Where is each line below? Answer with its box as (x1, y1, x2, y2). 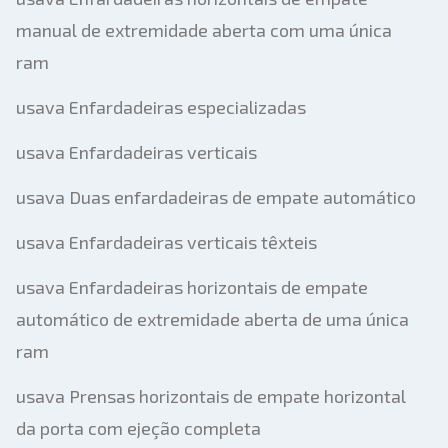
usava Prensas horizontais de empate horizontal (16, 385, 406, 407)
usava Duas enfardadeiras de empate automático (16, 186, 416, 208)
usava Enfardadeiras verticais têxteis (16, 231, 317, 253)
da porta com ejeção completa (16, 417, 261, 439)
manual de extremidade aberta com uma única (16, 19, 392, 41)
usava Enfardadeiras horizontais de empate (16, 276, 368, 298)
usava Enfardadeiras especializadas (16, 96, 306, 118)
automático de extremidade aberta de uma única (16, 308, 409, 330)
